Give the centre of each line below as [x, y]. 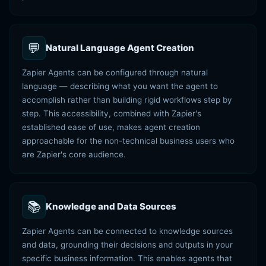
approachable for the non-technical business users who [128, 141]
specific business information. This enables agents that [127, 258]
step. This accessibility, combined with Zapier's [112, 113]
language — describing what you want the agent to [120, 86]
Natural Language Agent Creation [120, 48]
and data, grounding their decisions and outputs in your [127, 245]
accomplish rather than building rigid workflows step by [127, 100]
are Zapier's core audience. [74, 154]
